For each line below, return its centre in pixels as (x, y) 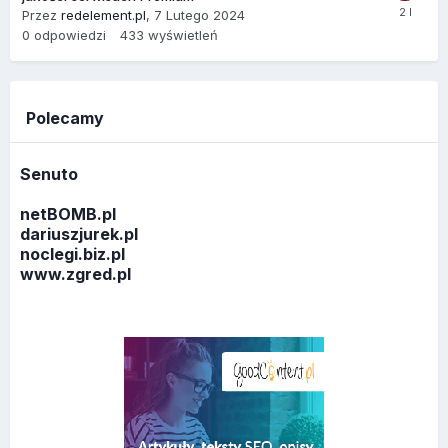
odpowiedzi (70, 34)
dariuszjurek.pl (79, 234)
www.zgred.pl (75, 274)
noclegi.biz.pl (72, 254)
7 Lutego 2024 (199, 14)
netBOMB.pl (68, 214)
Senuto (49, 174)
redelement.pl (103, 14)
